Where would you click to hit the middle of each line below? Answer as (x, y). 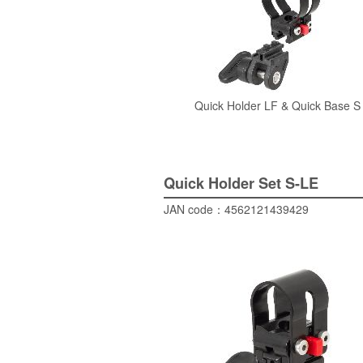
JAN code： (194, 209)
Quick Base (322, 106)
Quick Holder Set (224, 184)
